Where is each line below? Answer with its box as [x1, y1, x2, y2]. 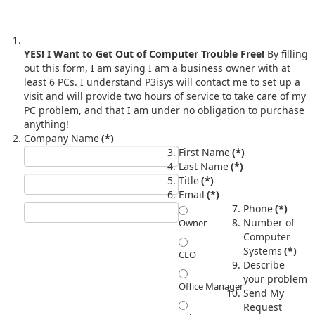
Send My [243, 285, 284, 300]
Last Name [179, 159, 229, 173]
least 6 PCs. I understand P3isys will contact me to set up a [24, 75, 80, 89]
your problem [243, 271, 307, 285]
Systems [243, 243, 282, 257]
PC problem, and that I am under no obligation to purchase [24, 103, 304, 117]
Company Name [24, 131, 99, 145]
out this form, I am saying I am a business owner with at [24, 60, 290, 75]
